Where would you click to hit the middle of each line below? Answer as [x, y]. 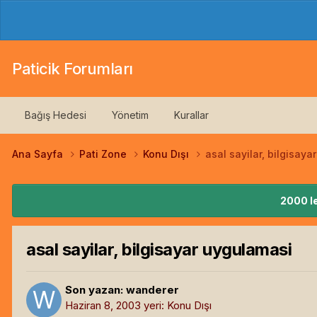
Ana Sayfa [39, 154]
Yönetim [130, 115]
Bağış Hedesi [56, 115]
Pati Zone [104, 154]
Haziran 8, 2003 [103, 305]
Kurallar [191, 115]
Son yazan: [96, 289]
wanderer [152, 289]
